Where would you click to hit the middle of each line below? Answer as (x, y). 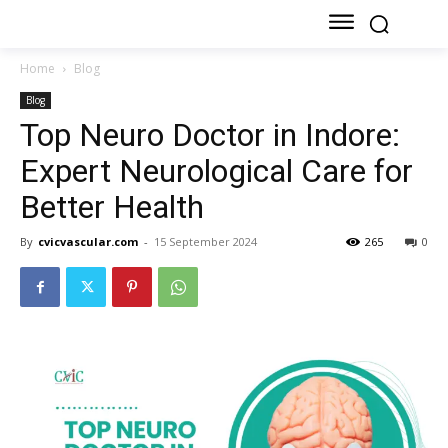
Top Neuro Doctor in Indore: (210, 135)
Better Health (112, 207)
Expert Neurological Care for (216, 171)
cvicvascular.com (88, 242)
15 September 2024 (205, 242)
